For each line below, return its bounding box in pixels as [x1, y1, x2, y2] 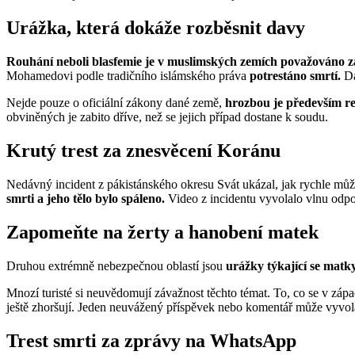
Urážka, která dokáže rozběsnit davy [6, 17, 305, 39]
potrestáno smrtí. [250, 69, 341, 83]
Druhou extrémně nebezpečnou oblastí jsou [6, 258, 223, 273]
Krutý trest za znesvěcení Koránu [6, 140, 281, 162]
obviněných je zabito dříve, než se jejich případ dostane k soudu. [6, 110, 328, 124]
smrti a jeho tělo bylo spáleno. [6, 192, 165, 206]
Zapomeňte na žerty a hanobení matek [6, 221, 319, 242]
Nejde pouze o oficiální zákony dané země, [6, 96, 225, 110]
